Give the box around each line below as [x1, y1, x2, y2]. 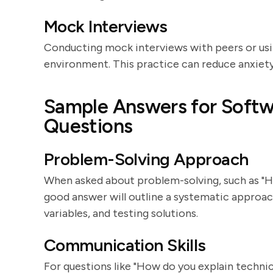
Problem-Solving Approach [44, 149, 249, 169]
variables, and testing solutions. [44, 207, 198, 220]
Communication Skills [44, 235, 206, 255]
